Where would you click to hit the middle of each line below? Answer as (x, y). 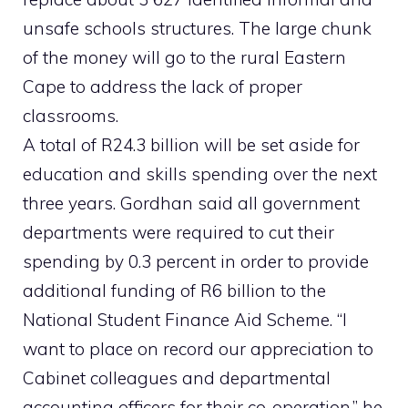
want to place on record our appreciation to (198, 349)
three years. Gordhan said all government (191, 204)
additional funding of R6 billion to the (174, 291)
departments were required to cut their (178, 233)
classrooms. (71, 116)
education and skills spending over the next (200, 174)
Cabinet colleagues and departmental (177, 378)
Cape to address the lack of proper (163, 87)
